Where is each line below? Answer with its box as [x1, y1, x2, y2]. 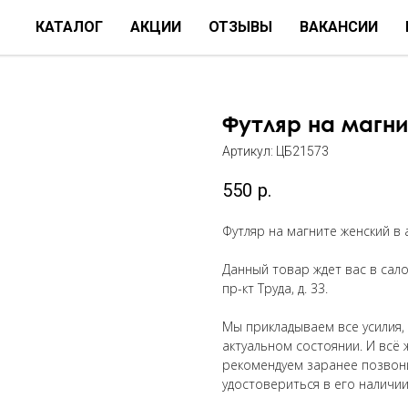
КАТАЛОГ [36, 18, 103, 36]
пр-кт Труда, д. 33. [222, 280, 328, 298]
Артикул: [222, 144, 276, 158]
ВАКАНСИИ [300, 18, 378, 36]
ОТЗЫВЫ [209, 18, 272, 36]
